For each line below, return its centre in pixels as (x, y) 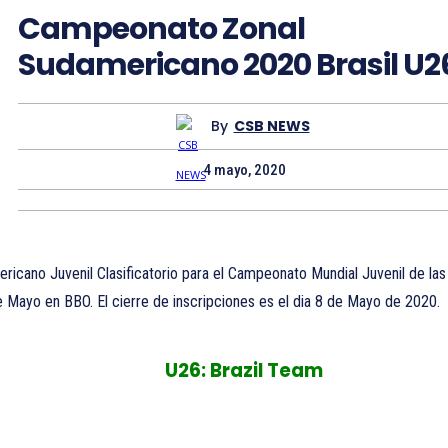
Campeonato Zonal (161, 28)
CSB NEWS (271, 126)
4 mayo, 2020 (244, 169)
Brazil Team (266, 370)
